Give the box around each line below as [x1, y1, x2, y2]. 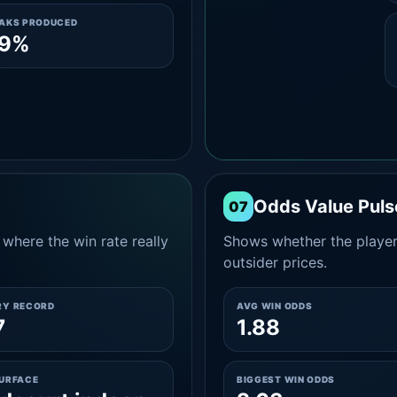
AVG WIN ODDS [236, 300, 313, 311]
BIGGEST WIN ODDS [236, 374, 336, 385]
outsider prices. [222, 253, 327, 271]
